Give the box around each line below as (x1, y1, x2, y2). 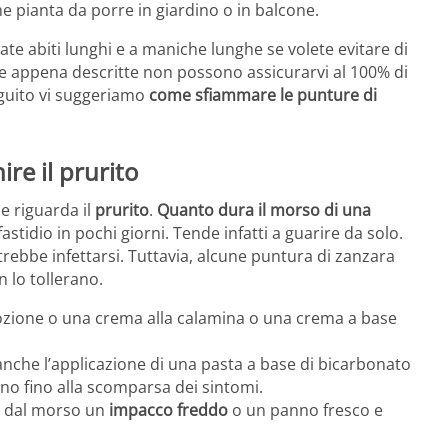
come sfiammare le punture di (149, 84, 377, 107)
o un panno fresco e (228, 398, 383, 421)
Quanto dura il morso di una (157, 198, 371, 221)
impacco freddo (109, 398, 228, 421)
